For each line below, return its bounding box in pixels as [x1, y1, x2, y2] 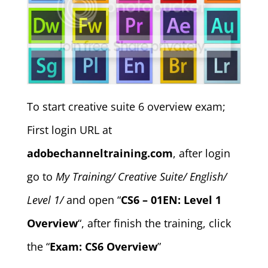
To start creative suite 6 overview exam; [26, 99, 226, 114]
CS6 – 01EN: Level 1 [120, 192, 221, 207]
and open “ [63, 192, 121, 207]
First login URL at [26, 122, 112, 137]
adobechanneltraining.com [26, 145, 173, 160]
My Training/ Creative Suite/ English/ [55, 169, 227, 184]
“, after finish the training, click [77, 215, 231, 230]
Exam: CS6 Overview [49, 239, 157, 254]
